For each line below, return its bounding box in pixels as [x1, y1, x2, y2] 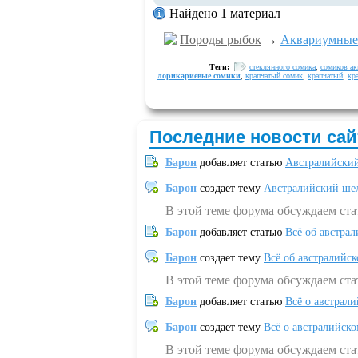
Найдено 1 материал [169, 6, 280, 20]
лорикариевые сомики [157, 71, 241, 80]
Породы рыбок [180, 33, 261, 46]
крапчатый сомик [245, 71, 303, 80]
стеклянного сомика [249, 62, 316, 71]
